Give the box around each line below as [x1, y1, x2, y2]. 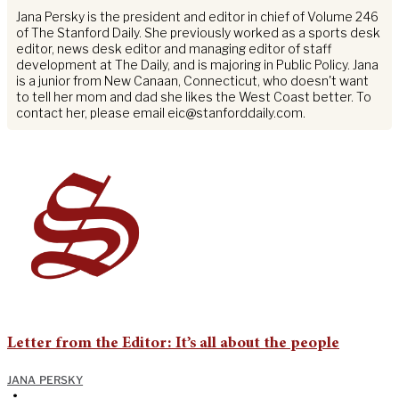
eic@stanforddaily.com [167, 105, 303, 121]
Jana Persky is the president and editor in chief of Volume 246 [16, 9, 379, 25]
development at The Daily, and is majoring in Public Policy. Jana [16, 57, 379, 73]
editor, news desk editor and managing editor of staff [16, 41, 331, 57]
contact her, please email [16, 105, 167, 121]
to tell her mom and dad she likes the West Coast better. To [16, 89, 371, 105]
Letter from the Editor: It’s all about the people [7, 336, 339, 353]
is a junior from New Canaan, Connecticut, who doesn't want [16, 73, 369, 89]
